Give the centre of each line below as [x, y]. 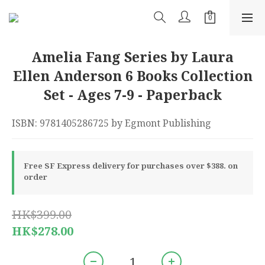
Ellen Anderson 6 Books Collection [132, 76]
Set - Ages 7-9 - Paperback [132, 95]
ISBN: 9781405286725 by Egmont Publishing [112, 123]
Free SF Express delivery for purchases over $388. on [131, 166]
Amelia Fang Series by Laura [132, 57]
